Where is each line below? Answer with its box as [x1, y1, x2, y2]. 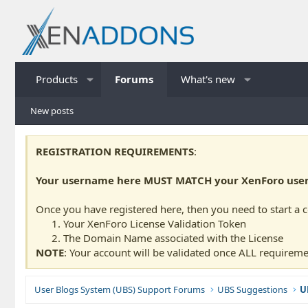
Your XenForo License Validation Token [63, 216, 246, 230]
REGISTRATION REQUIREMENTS [36, 144, 194, 158]
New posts [30, 104, 74, 117]
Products [36, 71, 78, 86]
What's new [180, 71, 235, 86]
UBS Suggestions [217, 283, 288, 296]
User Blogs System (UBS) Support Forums [34, 283, 205, 296]
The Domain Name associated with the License [63, 230, 283, 245]
